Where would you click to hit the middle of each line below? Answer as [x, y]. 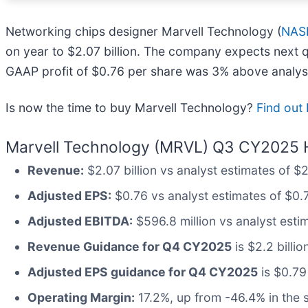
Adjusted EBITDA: [80, 221]
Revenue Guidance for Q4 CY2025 [130, 246]
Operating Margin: [81, 297]
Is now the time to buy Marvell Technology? [131, 107]
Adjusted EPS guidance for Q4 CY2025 [143, 272]
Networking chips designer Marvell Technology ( [143, 31]
